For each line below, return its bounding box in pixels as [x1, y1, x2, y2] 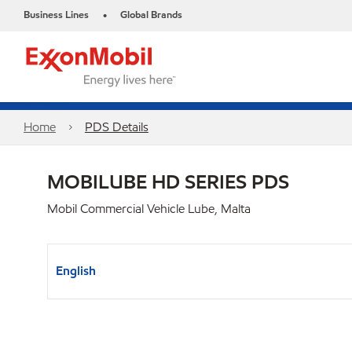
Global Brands [120, 8, 182, 22]
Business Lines [24, 8, 89, 22]
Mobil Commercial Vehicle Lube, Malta [47, 200, 251, 217]
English [56, 262, 96, 279]
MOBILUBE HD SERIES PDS [47, 169, 289, 194]
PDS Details [84, 119, 148, 135]
